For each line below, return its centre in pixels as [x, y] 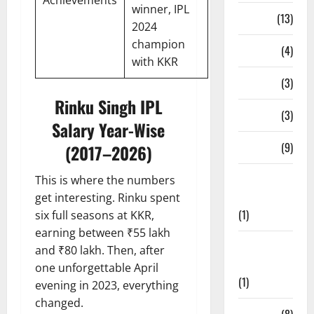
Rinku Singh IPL [108, 107]
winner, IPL [161, 9]
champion [158, 45]
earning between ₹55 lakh [103, 233]
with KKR [155, 62]
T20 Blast [259, 115]
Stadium [257, 50]
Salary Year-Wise [109, 130]
